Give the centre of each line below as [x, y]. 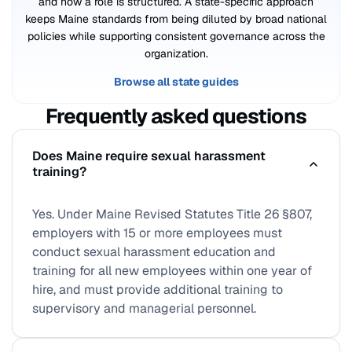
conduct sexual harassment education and [154, 252]
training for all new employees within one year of [172, 271]
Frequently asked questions [176, 116]
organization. [176, 53]
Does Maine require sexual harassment [149, 156]
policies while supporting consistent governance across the [176, 36]
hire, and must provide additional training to [158, 290]
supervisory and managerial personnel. [144, 308]
